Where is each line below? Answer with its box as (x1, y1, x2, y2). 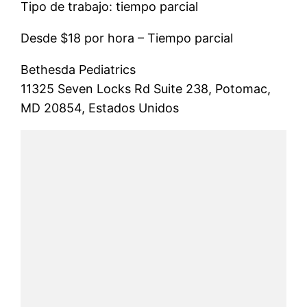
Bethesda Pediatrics (21, 62, 136, 77)
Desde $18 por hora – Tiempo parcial (21, 31, 234, 45)
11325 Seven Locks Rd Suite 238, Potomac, (21, 82, 271, 96)
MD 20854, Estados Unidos (21, 101, 180, 115)
